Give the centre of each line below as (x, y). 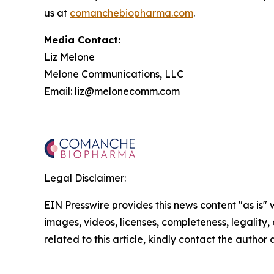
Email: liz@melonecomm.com (112, 91)
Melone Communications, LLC (114, 74)
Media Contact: (82, 39)
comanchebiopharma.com (131, 13)
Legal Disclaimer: (85, 178)
